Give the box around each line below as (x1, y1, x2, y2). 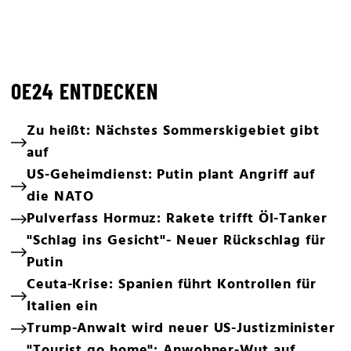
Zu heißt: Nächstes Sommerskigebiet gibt (27, 119, 320, 143)
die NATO (27, 185, 95, 208)
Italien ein (27, 295, 98, 318)
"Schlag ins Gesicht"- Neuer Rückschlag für (27, 229, 326, 252)
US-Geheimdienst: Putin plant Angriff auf (27, 163, 315, 186)
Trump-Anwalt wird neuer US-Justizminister (27, 317, 335, 340)
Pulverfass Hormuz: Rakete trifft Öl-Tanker (27, 207, 327, 230)
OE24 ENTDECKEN (11, 77, 158, 104)
